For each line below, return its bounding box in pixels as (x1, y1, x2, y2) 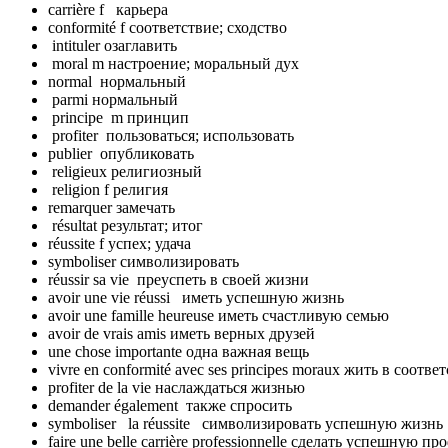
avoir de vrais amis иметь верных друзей (48, 324, 315, 342)
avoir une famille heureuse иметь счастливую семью (48, 306, 389, 324)
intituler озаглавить (48, 36, 177, 54)
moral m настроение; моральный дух (48, 54, 299, 72)
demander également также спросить (48, 396, 292, 414)
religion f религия (48, 180, 168, 198)
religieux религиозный (48, 162, 202, 180)
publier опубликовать (48, 144, 194, 162)
